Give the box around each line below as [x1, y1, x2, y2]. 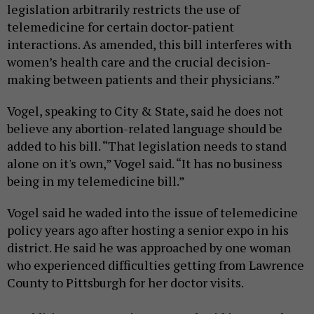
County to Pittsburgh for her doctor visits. [7, 274, 244, 292]
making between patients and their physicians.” [7, 71, 280, 88]
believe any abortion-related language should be [7, 120, 282, 137]
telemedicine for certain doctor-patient [7, 18, 234, 36]
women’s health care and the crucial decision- [7, 53, 271, 71]
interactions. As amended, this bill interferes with [7, 36, 292, 53]
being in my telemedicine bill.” [7, 172, 185, 190]
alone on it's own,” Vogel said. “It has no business [7, 155, 282, 172]
